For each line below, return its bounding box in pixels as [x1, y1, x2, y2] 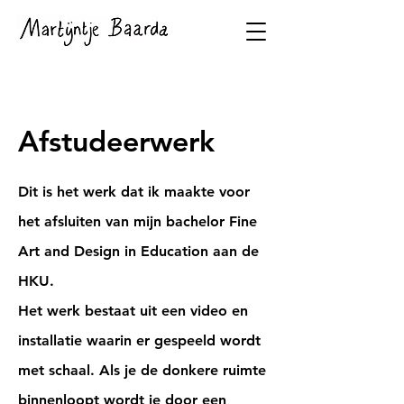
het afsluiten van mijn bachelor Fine [18, 213, 257, 230]
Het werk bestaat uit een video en [18, 302, 248, 319]
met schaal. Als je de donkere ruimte [18, 362, 266, 379]
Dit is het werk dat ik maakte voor [18, 183, 250, 200]
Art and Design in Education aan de [18, 243, 259, 260]
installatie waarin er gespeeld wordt [18, 332, 261, 349]
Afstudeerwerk [18, 123, 215, 159]
